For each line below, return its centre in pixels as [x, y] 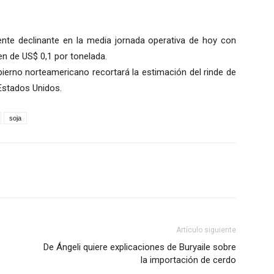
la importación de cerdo [188, 260]
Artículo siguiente [206, 230]
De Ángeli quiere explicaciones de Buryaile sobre [140, 247]
